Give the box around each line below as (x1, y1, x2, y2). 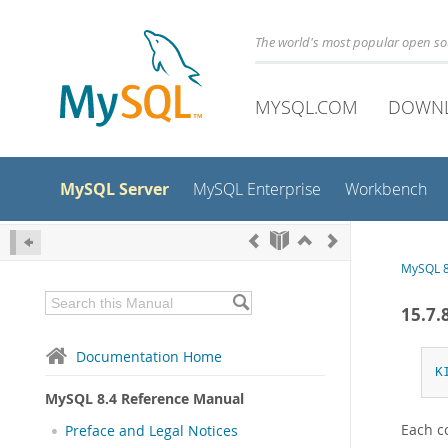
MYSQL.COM (255, 95, 358, 119)
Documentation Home (76, 347, 222, 366)
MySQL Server (60, 178, 169, 200)
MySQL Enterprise (193, 179, 321, 200)
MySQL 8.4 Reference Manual (45, 389, 244, 408)
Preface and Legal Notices (65, 422, 238, 440)
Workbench (345, 179, 427, 200)
